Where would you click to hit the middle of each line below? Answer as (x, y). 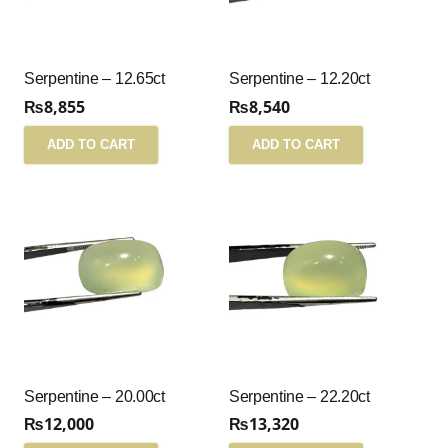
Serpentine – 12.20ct (299, 79)
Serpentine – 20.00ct (94, 396)
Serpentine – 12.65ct (94, 79)
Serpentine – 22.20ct (299, 396)
